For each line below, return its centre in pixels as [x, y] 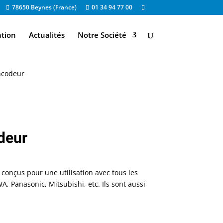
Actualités [47, 35]
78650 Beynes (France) [44, 7]
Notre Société [102, 35]
